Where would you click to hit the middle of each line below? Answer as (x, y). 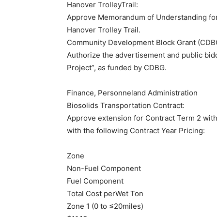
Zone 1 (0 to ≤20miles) (105, 206)
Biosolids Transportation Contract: (126, 106)
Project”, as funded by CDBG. (117, 68)
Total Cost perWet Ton (105, 194)
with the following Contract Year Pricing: (136, 131)
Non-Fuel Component (104, 169)
